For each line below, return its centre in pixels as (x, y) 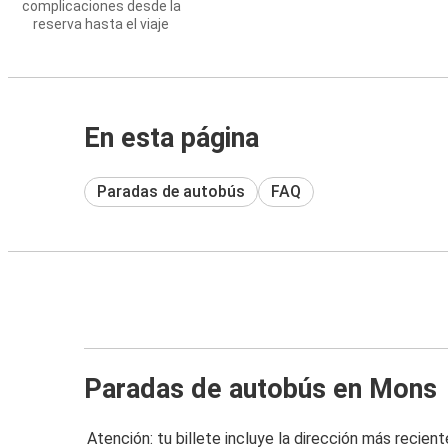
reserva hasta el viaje (101, 24)
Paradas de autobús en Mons (260, 388)
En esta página (171, 138)
